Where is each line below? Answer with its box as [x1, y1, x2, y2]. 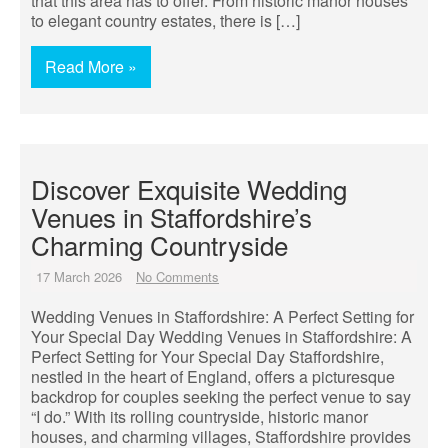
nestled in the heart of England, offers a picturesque [31, 365, 395, 388]
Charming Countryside [31, 226, 288, 263]
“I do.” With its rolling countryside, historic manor [31, 405, 368, 428]
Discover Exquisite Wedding [31, 170, 347, 207]
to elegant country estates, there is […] [31, 9, 300, 32]
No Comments [136, 267, 219, 286]
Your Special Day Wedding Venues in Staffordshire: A [31, 325, 412, 348]
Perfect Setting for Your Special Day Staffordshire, [31, 345, 384, 368]
